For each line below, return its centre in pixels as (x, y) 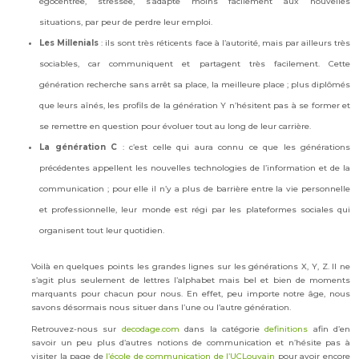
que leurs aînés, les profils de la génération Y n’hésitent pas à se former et (195, 105)
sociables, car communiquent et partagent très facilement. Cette (195, 63)
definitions (286, 329)
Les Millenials (69, 42)
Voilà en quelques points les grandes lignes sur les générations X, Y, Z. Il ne (191, 266)
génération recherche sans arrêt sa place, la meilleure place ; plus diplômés (195, 84)
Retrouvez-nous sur (77, 329)
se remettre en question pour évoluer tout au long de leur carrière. (175, 126)
